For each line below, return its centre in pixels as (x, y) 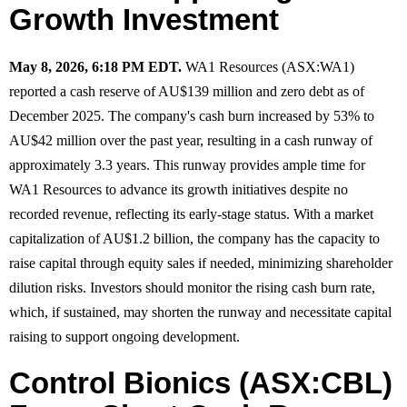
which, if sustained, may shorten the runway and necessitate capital (200, 312)
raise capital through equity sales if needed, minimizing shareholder (201, 263)
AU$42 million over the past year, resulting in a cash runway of (191, 140)
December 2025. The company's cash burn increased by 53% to (192, 115)
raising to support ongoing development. (124, 336)
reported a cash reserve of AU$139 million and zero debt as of (187, 91)
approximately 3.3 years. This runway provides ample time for (187, 164)
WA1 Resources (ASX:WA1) (268, 66)
